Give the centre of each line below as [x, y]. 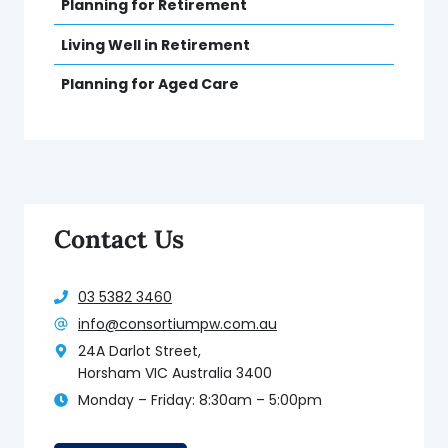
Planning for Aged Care [150, 84]
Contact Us [119, 238]
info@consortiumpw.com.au [177, 323]
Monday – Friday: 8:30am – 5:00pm [200, 399]
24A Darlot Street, [139, 350]
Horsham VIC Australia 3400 [175, 372]
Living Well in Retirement [155, 44]
